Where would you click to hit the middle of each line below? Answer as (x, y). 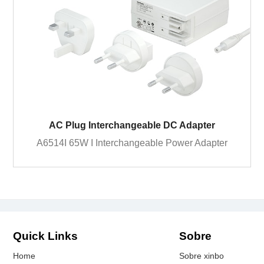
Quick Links (46, 236)
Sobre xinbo (201, 256)
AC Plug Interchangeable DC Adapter (132, 125)
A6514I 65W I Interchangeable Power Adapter (132, 142)
